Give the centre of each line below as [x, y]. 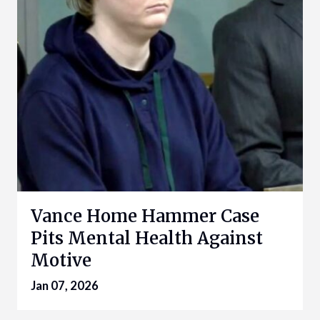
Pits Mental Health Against [147, 239]
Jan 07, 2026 [65, 286]
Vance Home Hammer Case [145, 216]
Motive [61, 261]
